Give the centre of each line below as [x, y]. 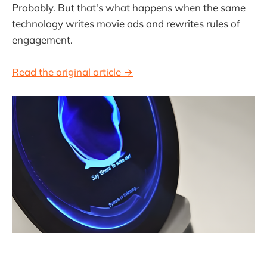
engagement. [42, 40]
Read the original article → [72, 72]
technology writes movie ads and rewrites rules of [126, 24]
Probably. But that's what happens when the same [129, 8]
